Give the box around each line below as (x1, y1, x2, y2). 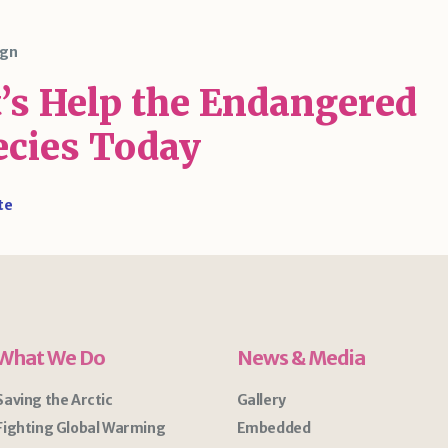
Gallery (236, 391, 286, 409)
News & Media (236, 345, 365, 370)
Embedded (236, 419, 311, 437)
